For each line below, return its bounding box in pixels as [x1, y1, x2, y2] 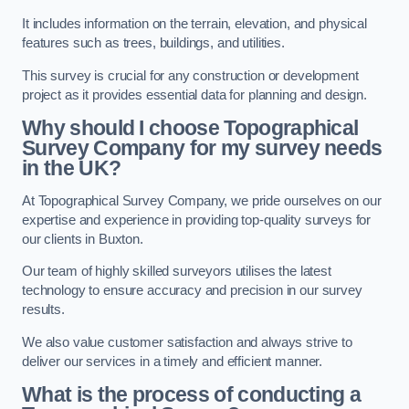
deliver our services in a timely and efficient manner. [22, 353, 323, 369]
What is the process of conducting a [22, 383, 362, 407]
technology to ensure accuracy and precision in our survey [22, 283, 362, 299]
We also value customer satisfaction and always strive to [22, 334, 352, 350]
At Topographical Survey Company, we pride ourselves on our [22, 193, 382, 208]
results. [22, 302, 65, 318]
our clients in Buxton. [22, 231, 143, 246]
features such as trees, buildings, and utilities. [22, 36, 285, 51]
